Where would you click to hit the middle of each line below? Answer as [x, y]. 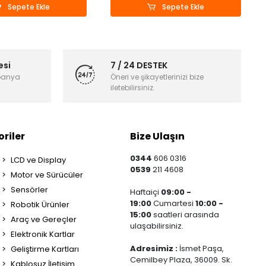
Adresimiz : [155, 248]
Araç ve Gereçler [43, 219]
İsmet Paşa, [202, 248]
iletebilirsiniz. [132, 87]
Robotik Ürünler [40, 205]
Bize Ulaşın [158, 136]
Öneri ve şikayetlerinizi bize [157, 77]
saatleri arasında [186, 215]
